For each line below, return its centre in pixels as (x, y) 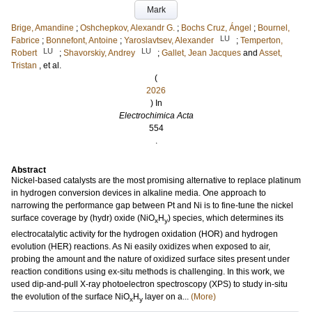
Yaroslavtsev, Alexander (169, 41)
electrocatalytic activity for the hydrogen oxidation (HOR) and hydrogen (145, 234)
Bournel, (274, 28)
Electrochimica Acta (156, 116)
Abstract (29, 170)
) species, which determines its (226, 218)
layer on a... (167, 296)
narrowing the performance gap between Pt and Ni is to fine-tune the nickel (152, 206)
